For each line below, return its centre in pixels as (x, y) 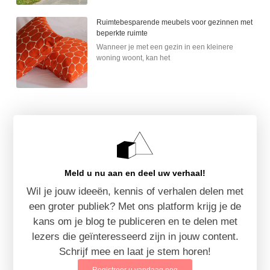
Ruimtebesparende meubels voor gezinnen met (175, 22)
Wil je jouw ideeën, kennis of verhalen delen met (135, 191)
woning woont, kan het (133, 58)
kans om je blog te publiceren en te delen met (135, 221)
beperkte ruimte (122, 33)
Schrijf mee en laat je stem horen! (135, 251)
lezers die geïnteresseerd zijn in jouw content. (135, 236)
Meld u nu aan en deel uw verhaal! (135, 173)
